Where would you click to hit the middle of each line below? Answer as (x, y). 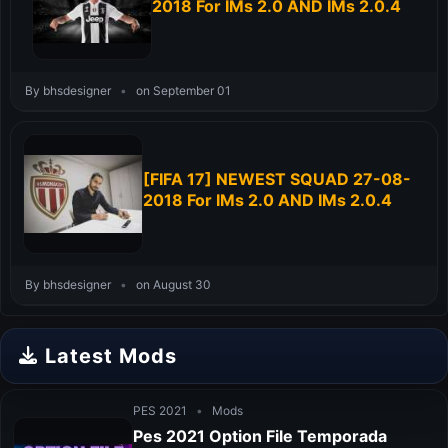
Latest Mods (111, 356)
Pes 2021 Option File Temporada (260, 435)
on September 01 (182, 90)
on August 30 (172, 284)
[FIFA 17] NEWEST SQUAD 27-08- (277, 179)
